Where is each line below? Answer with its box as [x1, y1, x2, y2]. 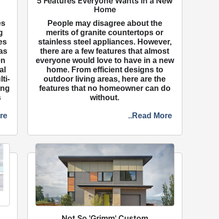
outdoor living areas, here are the [44, 74, 166, 83]
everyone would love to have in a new [35, 56, 174, 65]
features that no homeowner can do [39, 84, 171, 92]
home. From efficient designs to [46, 65, 163, 74]
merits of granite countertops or [46, 28, 164, 37]
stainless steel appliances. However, [38, 37, 172, 46]
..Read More [128, 111, 172, 120]
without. [90, 93, 120, 102]
